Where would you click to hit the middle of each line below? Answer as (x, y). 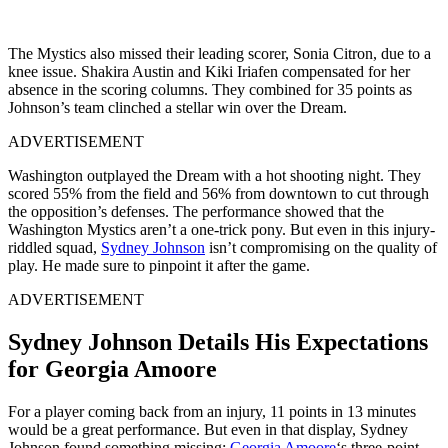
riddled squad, (54, 248)
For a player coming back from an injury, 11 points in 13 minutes (212, 412)
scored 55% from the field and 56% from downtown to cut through (218, 194)
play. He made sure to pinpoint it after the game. (159, 266)
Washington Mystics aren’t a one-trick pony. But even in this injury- (221, 230)
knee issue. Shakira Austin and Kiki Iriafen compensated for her (209, 72)
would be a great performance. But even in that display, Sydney (208, 430)
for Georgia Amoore (112, 369)
